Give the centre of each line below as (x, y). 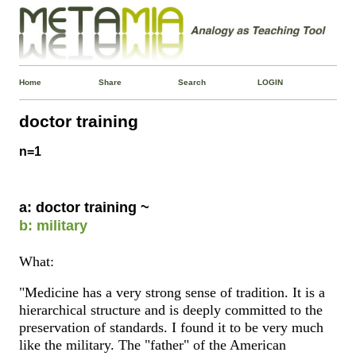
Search (192, 82)
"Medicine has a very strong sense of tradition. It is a (172, 293)
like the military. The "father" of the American (153, 345)
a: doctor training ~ (85, 207)
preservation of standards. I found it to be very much (172, 328)
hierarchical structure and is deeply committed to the (171, 310)
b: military (54, 225)
